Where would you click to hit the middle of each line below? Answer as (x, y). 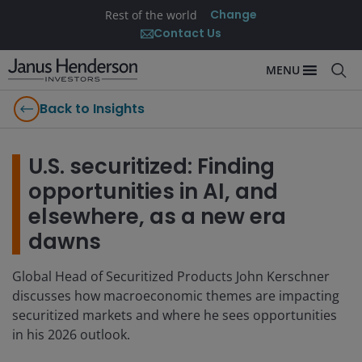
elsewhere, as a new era (157, 217)
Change (234, 15)
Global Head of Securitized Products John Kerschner (171, 276)
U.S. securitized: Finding (152, 166)
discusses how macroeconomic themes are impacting (176, 296)
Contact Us (187, 33)
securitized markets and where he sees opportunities (175, 315)
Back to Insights (92, 109)
